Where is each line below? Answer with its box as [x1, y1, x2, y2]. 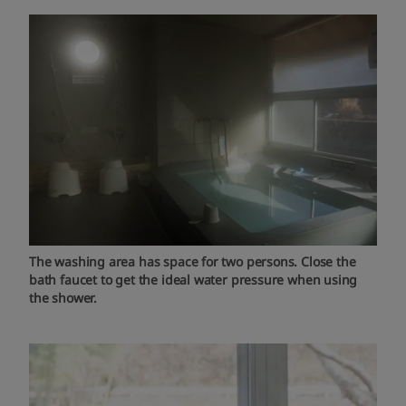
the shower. [29, 289, 98, 307]
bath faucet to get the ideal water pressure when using [29, 271, 358, 289]
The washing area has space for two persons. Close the [29, 253, 356, 271]
